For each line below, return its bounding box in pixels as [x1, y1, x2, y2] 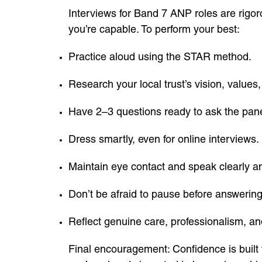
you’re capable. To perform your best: [68, 23, 240, 35]
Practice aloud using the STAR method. [68, 50, 251, 63]
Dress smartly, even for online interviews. [68, 133, 259, 145]
